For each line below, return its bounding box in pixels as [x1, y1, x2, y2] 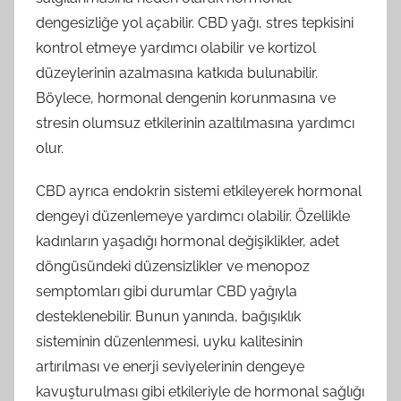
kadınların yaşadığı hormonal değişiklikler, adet [36, 232, 339, 250]
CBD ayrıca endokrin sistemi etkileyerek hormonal [36, 182, 362, 200]
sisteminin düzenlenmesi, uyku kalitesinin [36, 332, 303, 350]
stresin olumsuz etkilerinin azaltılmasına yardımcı [36, 114, 354, 132]
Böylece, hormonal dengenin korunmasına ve [36, 89, 336, 107]
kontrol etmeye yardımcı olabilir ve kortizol [36, 38, 316, 56]
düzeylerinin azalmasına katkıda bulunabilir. [36, 64, 318, 81]
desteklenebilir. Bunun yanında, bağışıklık [36, 307, 301, 325]
